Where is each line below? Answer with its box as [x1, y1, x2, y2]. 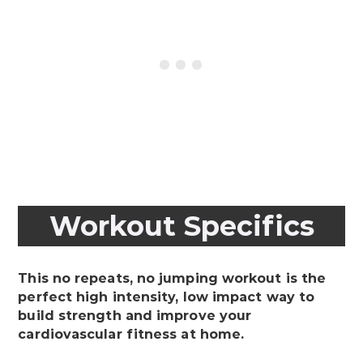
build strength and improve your [18, 307, 252, 323]
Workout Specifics [49, 208, 314, 243]
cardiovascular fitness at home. [18, 326, 245, 342]
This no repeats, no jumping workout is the [18, 270, 327, 286]
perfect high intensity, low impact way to [18, 288, 315, 305]
